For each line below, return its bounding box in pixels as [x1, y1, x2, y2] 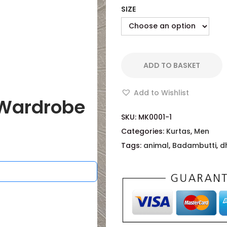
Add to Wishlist [134, 87, 189, 98]
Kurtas [166, 126, 191, 136]
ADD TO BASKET [143, 60, 200, 70]
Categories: [121, 126, 166, 136]
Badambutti [172, 140, 216, 150]
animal [143, 140, 169, 150]
